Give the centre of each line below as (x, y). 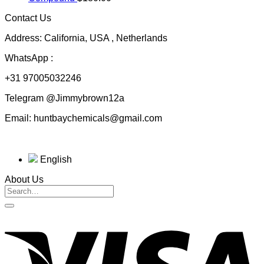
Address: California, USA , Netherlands (86, 38)
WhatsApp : (29, 58)
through (117, 8)
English (55, 160)
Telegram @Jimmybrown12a (65, 98)
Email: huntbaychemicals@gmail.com (83, 118)
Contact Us (28, 18)
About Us (24, 180)
